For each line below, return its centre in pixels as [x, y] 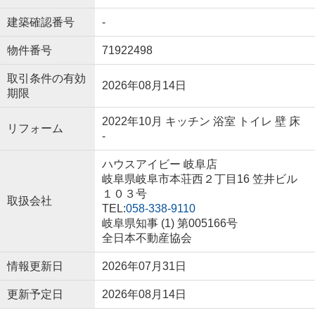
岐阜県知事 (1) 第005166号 [169, 224]
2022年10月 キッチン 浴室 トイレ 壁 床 [201, 122]
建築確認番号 [40, 22]
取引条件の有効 [46, 79]
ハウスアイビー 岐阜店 [159, 165]
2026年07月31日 [144, 266]
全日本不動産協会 [147, 238]
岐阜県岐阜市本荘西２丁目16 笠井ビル [199, 179]
